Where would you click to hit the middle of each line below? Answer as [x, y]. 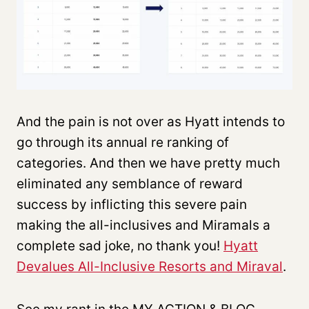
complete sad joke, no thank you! [120, 246]
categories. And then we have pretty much [148, 163]
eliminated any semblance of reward [130, 183]
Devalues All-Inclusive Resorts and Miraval [150, 266]
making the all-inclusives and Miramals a [143, 225]
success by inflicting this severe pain [132, 204]
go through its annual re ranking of [123, 142]
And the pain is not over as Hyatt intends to [151, 121]
